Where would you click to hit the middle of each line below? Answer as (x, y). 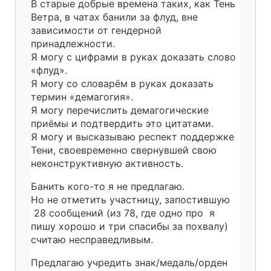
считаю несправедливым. (92, 240)
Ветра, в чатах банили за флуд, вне (114, 17)
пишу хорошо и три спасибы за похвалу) (129, 226)
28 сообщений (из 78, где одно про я (123, 213)
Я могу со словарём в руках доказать (122, 83)
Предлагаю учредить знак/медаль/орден (129, 263)
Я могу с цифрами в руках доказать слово (133, 57)
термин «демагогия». (82, 97)
